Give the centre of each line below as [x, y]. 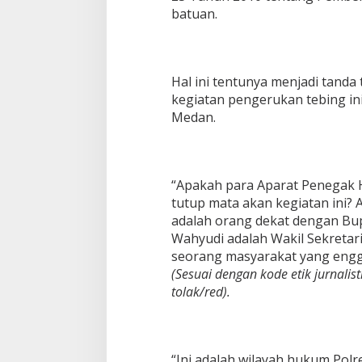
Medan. [193, 118]
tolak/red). [200, 292]
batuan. [194, 14]
